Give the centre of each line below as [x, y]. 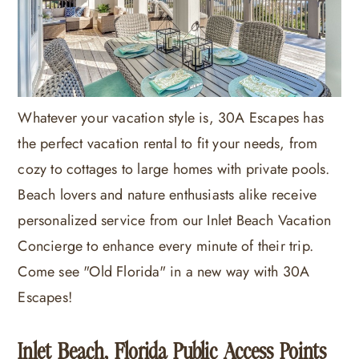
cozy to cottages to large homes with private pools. [174, 169]
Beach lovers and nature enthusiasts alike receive [167, 194]
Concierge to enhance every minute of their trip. [165, 246]
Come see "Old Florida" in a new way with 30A [164, 271]
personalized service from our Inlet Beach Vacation [175, 220]
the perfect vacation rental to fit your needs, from [168, 143]
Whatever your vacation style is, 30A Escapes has [171, 117]
